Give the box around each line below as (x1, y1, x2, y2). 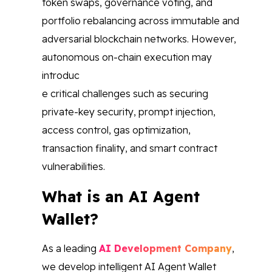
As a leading (42, 242, 99, 254)
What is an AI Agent (42, 187, 200, 206)
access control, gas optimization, (42, 124, 191, 136)
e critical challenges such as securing (42, 87, 208, 100)
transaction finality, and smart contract (42, 142, 217, 154)
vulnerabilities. (42, 160, 105, 172)
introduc (42, 69, 80, 81)
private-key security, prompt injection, (42, 106, 216, 118)
